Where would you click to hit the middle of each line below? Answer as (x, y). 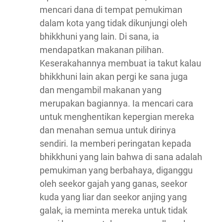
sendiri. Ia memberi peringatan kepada (115, 143)
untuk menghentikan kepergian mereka (117, 117)
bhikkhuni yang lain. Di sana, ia (99, 36)
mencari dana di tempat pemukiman (111, 10)
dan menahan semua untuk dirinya (108, 130)
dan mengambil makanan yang (101, 90)
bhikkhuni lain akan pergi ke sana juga (114, 77)
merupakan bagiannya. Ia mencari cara (116, 103)
